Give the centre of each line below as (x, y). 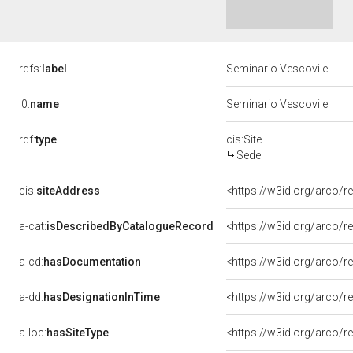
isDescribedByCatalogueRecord (130, 226)
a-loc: (33, 333)
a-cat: (33, 226)
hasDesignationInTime (102, 297)
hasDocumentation (92, 262)
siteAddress (68, 191)
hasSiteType (78, 333)
